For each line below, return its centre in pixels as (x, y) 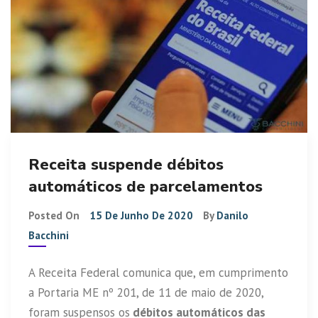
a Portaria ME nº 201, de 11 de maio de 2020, (146, 292)
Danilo (232, 215)
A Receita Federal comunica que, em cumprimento (158, 272)
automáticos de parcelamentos (146, 186)
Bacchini (49, 235)
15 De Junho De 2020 (141, 215)
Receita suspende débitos (126, 164)
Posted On (55, 215)
